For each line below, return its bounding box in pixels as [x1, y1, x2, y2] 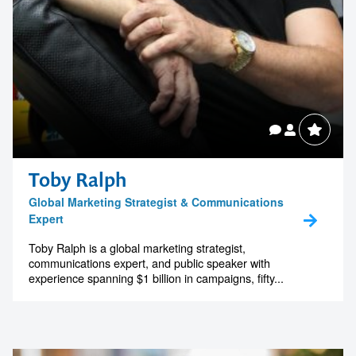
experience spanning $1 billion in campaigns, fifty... [29, 269, 284, 287]
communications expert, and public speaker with [29, 254, 270, 272]
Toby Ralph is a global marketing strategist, [29, 239, 246, 257]
